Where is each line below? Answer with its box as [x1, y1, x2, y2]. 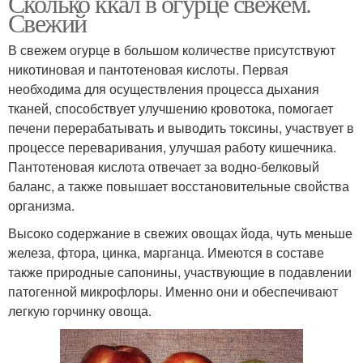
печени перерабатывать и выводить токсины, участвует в [8, 117, 354, 137]
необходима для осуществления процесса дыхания [8, 79, 319, 98]
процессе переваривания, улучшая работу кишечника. [8, 137, 336, 156]
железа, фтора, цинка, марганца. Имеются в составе [8, 242, 324, 262]
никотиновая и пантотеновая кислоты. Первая [8, 59, 288, 79]
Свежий [8, 4, 87, 40]
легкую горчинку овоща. [8, 301, 152, 320]
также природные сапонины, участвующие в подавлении [8, 262, 352, 281]
